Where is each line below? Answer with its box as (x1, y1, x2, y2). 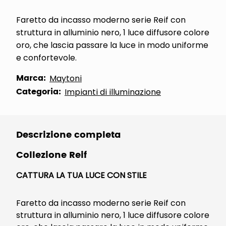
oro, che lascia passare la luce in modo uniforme (16, 39, 208, 51)
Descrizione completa (16, 128, 121, 142)
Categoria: (16, 85, 61, 98)
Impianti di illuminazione (65, 86, 161, 98)
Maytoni (49, 73, 82, 84)
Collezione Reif (16, 148, 87, 162)
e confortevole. (16, 52, 77, 64)
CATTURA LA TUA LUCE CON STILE (16, 169, 147, 181)
